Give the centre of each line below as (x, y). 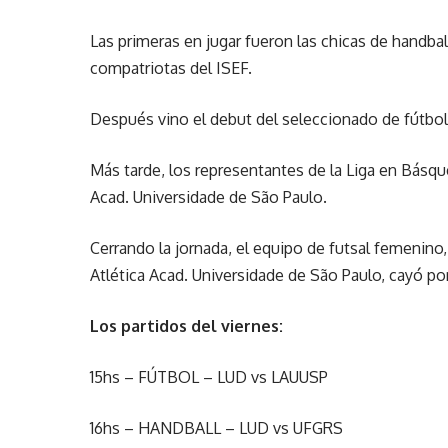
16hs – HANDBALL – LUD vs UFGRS (217, 428)
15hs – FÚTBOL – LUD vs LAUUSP (209, 377)
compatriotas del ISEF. (171, 68)
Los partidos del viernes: (187, 326)
